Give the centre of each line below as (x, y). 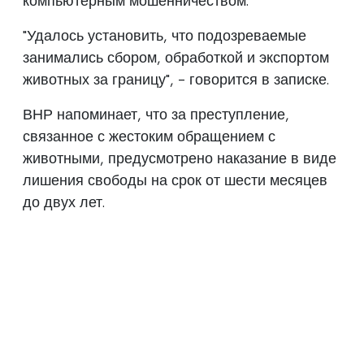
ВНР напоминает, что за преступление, (156, 114)
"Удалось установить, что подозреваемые (165, 35)
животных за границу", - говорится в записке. (176, 79)
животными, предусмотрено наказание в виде (180, 158)
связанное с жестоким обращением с (149, 136)
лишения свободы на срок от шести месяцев (175, 180)
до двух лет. (64, 202)
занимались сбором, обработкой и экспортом (176, 57)
